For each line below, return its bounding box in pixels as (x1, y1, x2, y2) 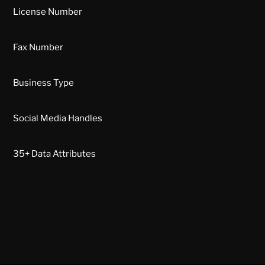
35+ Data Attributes (13, 148, 96, 160)
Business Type (13, 77, 74, 89)
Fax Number (13, 42, 63, 53)
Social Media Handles (13, 113, 102, 124)
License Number (13, 7, 82, 18)
